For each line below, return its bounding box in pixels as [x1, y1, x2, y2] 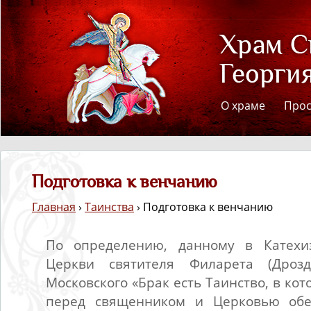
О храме [221, 98, 265, 113]
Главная [32, 199, 76, 215]
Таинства [85, 199, 134, 215]
